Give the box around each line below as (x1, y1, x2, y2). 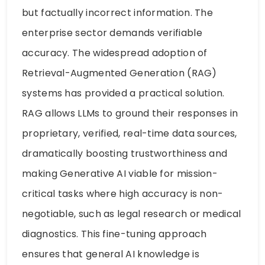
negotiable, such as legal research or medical (22, 206, 241, 221)
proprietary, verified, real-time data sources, (22, 126, 237, 140)
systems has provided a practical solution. (22, 86, 225, 100)
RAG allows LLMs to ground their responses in (22, 106, 238, 120)
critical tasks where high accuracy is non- (22, 186, 224, 201)
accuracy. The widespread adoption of (22, 46, 208, 60)
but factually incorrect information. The (22, 5, 213, 20)
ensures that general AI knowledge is (22, 247, 199, 261)
